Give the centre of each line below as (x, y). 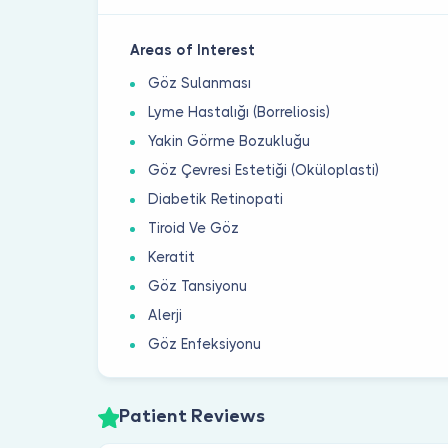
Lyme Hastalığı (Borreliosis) (239, 112)
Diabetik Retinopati (216, 199)
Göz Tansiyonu (198, 286)
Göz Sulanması (200, 83)
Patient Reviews (191, 416)
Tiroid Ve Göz (194, 228)
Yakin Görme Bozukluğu (229, 141)
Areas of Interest (193, 50)
